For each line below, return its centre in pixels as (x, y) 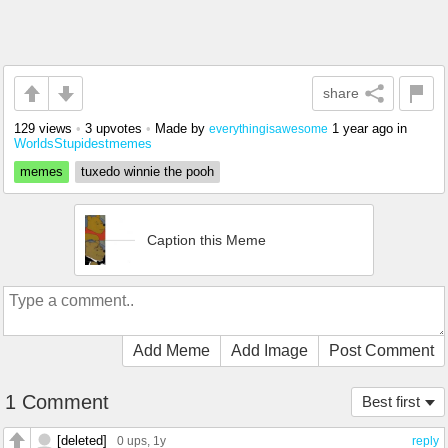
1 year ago (362, 129)
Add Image (269, 351)
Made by (182, 129)
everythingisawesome (268, 129)
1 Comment (57, 402)
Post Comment (381, 351)
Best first (391, 402)
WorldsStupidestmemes (83, 144)
